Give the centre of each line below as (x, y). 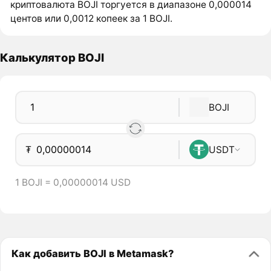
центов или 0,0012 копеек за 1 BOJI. (92, 19)
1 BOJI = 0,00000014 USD (73, 183)
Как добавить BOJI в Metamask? (92, 253)
